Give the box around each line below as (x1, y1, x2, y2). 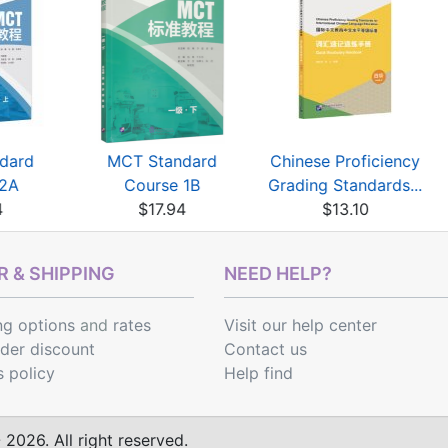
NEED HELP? (224, 263, 332, 284)
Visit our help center (224, 315, 377, 335)
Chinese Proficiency (270, 151, 421, 171)
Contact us (224, 339, 307, 359)
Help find (224, 363, 293, 383)
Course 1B (124, 175, 201, 195)
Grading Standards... (268, 175, 423, 195)
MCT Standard (107, 151, 218, 171)
